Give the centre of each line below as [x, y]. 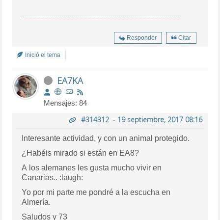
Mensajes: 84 [66, 103]
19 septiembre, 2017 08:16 [160, 119]
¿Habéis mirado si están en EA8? [81, 153]
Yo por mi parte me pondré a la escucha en [96, 192]
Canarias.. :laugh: [53, 177]
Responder [141, 38]
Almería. [36, 202]
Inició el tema [42, 55]
